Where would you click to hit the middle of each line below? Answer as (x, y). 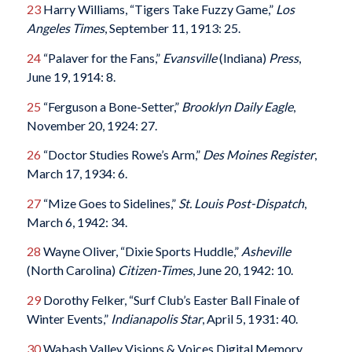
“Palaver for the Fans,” (101, 57)
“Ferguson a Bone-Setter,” (111, 106)
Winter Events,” (68, 318)
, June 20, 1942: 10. (242, 270)
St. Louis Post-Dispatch (241, 203)
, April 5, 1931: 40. (249, 318)
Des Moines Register (258, 155)
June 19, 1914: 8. (71, 76)
